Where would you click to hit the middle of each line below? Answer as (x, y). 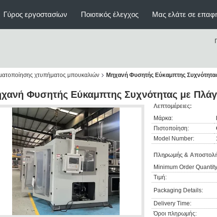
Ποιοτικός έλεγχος (110, 14)
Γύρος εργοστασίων (35, 14)
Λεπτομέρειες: (173, 106)
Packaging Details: (178, 190)
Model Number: (174, 139)
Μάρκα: (163, 118)
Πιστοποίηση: (171, 128)
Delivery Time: (172, 203)
